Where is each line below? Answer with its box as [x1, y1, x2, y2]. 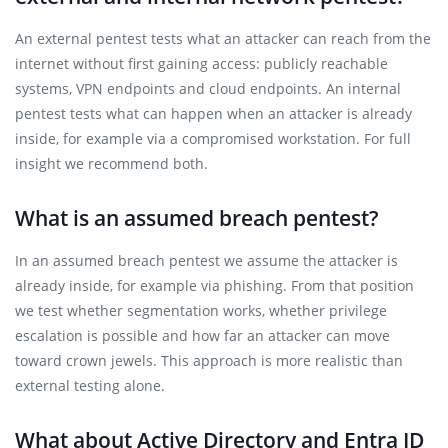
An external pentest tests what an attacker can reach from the [15, 29, 431, 48]
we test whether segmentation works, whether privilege [15, 301, 387, 320]
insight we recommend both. [15, 154, 208, 173]
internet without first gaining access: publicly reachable [15, 54, 388, 73]
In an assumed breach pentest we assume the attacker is [15, 251, 398, 270]
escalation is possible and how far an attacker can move [15, 326, 390, 345]
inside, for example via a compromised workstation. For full [15, 129, 411, 148]
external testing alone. [15, 376, 165, 395]
